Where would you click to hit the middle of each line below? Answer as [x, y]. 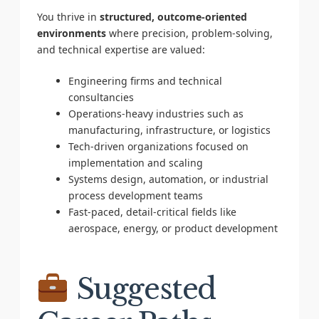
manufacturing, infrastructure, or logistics [169, 130]
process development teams [135, 195]
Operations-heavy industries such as [156, 113]
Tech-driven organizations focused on [158, 146]
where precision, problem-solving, [189, 33]
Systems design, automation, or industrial [168, 179]
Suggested [143, 289]
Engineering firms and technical [145, 80]
